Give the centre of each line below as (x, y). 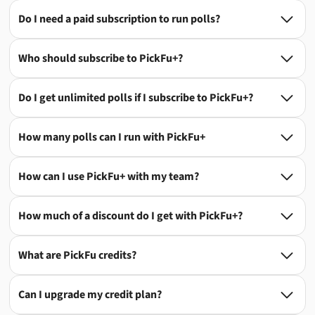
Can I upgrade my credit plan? (90, 295)
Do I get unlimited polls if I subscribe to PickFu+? (136, 98)
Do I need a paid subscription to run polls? (119, 19)
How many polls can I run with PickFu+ (112, 137)
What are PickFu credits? (77, 255)
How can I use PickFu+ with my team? (109, 176)
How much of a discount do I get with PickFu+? (130, 216)
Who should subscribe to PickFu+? (101, 58)
